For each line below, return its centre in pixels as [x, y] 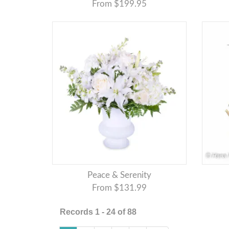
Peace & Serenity [122, 175]
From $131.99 [119, 188]
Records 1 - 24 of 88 [98, 212]
